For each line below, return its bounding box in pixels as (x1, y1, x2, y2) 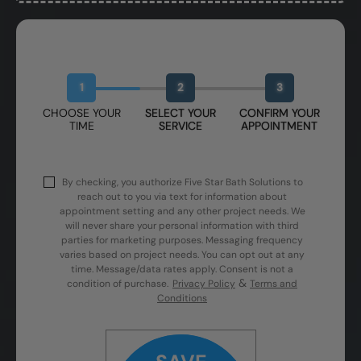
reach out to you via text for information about (77, 190, 287, 204)
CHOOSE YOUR (42, 105, 121, 120)
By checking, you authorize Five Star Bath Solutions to (61, 176, 303, 189)
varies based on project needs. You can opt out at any (60, 248, 305, 262)
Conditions (157, 292, 207, 305)
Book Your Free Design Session (32, 49, 322, 75)
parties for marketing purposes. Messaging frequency (61, 234, 303, 247)
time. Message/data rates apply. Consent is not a (71, 263, 293, 276)
